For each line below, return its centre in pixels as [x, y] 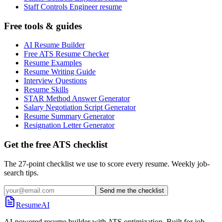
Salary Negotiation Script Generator [80, 108]
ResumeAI [33, 205]
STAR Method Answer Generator [77, 99]
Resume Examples [53, 63]
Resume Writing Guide [60, 72]
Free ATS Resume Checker [66, 54]
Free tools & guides [43, 26]
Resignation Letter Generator [69, 125]
